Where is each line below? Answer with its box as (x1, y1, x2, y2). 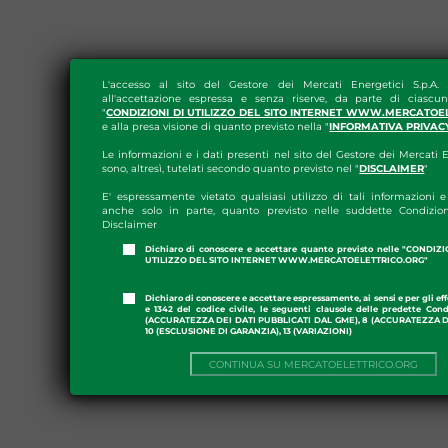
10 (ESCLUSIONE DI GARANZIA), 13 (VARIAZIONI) (144, 326, 352, 337)
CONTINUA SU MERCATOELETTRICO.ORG (209, 357, 419, 371)
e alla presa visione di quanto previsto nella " (102, 120, 330, 134)
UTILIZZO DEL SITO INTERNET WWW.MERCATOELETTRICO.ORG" (144, 255, 428, 266)
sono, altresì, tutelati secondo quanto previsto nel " (102, 162, 360, 176)
